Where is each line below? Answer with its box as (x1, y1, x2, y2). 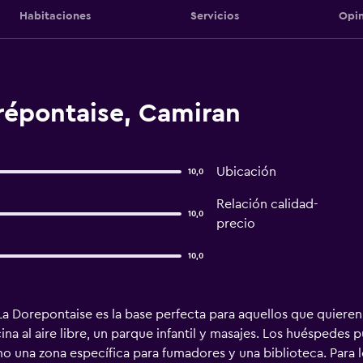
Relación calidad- (216, 198, 318, 211)
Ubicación (216, 165, 276, 178)
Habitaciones (19, 10, 91, 22)
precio (216, 217, 255, 230)
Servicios (190, 10, 239, 22)
